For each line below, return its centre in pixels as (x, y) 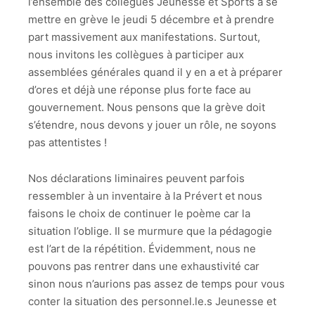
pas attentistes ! (67, 143)
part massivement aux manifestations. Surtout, (144, 37)
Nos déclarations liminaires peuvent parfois (136, 178)
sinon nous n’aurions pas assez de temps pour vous (156, 283)
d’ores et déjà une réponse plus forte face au (140, 90)
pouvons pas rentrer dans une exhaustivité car (144, 266)
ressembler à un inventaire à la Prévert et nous (145, 195)
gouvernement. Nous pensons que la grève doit (147, 108)
